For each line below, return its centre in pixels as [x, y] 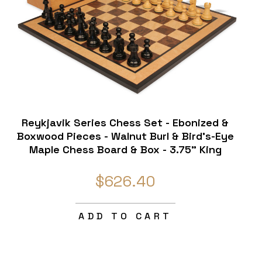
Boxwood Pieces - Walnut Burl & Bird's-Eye [125, 136]
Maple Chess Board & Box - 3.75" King [125, 150]
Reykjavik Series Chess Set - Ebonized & [125, 123]
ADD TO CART [125, 216]
